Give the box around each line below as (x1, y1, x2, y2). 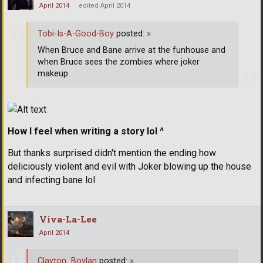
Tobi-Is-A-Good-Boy (38, 29, 114, 39)
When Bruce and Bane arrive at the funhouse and (38, 45, 225, 56)
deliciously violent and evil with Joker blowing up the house (8, 160, 251, 172)
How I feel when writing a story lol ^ (8, 125, 164, 137)
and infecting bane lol (8, 174, 95, 186)
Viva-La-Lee (39, 213, 97, 225)
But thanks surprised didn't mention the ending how (8, 147, 216, 159)
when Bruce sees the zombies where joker (38, 57, 200, 68)
